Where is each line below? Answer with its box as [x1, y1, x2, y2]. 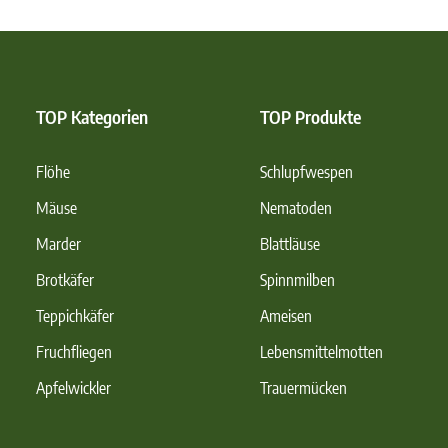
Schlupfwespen [260, 162, 353, 182]
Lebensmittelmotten [260, 342, 383, 362]
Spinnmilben [260, 270, 335, 290]
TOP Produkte [260, 105, 361, 128]
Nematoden [260, 198, 332, 218]
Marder [36, 234, 81, 254]
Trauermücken [260, 378, 347, 398]
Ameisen [260, 306, 312, 326]
